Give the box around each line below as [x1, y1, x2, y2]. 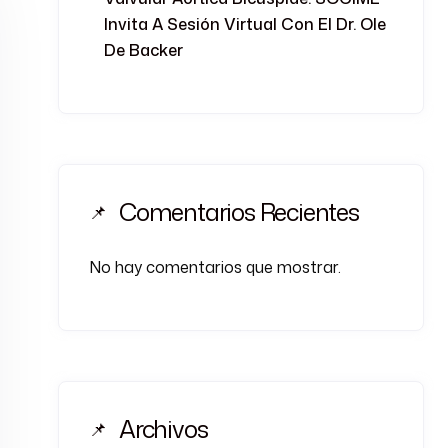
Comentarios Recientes [119, 195, 359, 229]
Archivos [119, 412, 208, 446]
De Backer [104, 39, 183, 61]
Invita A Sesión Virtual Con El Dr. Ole [104, 13, 386, 35]
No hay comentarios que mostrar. [89, 256, 341, 278]
